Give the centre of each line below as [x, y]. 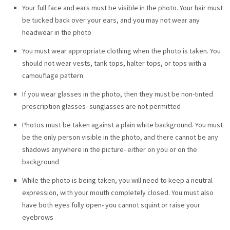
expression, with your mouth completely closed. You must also [118, 192]
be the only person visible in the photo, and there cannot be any [120, 137]
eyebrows [37, 217]
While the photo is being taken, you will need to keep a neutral [117, 180]
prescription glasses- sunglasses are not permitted [101, 106]
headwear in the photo [56, 32]
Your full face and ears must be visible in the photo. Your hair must [122, 7]
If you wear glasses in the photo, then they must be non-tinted [117, 94]
